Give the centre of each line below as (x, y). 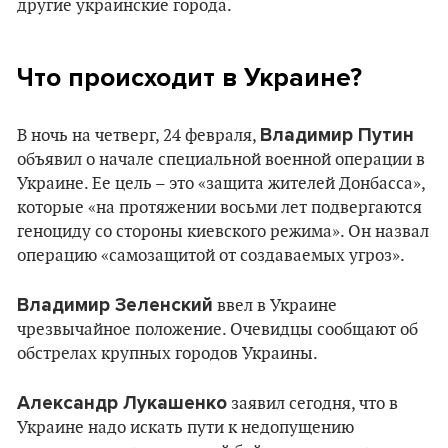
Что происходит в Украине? (189, 77)
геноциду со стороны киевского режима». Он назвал (223, 232)
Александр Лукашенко (122, 403)
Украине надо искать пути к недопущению (185, 428)
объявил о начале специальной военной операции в (221, 160)
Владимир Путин (337, 135)
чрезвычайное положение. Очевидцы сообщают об (217, 330)
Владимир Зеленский (115, 305)
